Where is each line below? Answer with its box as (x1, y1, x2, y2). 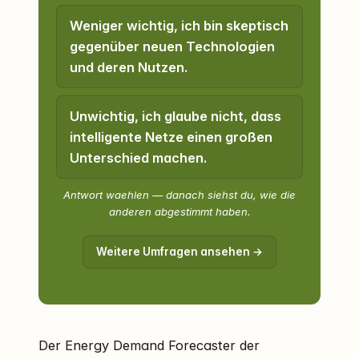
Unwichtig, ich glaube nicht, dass (70, 108, 282, 125)
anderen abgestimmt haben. (108, 205, 251, 219)
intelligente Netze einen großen (70, 129, 273, 146)
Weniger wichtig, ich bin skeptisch (70, 18, 289, 34)
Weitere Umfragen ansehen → (96, 245, 263, 259)
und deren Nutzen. (70, 59, 188, 76)
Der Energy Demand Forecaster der (38, 337, 260, 354)
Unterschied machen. (70, 150, 208, 167)
